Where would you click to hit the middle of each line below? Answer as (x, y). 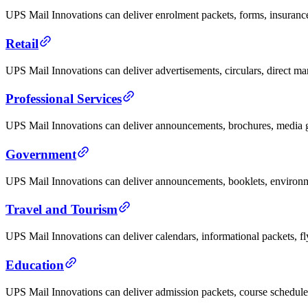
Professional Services (64, 99)
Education (35, 265)
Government (41, 154)
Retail (22, 44)
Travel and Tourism (62, 210)
